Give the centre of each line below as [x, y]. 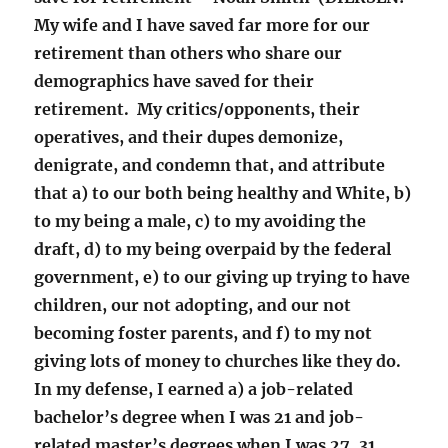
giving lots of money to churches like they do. [220, 361]
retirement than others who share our [188, 53]
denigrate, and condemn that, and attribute [210, 165]
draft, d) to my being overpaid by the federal [213, 249]
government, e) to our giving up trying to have [222, 277]
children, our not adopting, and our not [193, 305]
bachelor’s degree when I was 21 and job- [199, 417]
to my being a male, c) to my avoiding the [200, 221]
